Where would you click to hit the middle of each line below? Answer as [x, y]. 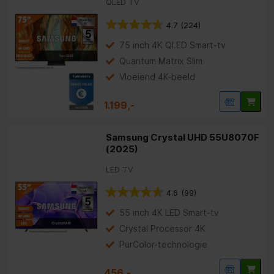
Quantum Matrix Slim [161, 61]
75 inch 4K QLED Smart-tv [173, 45]
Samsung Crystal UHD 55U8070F [183, 138]
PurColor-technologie [164, 245]
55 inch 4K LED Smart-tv [169, 213]
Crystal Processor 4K [163, 229]
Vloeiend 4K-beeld [157, 77]
